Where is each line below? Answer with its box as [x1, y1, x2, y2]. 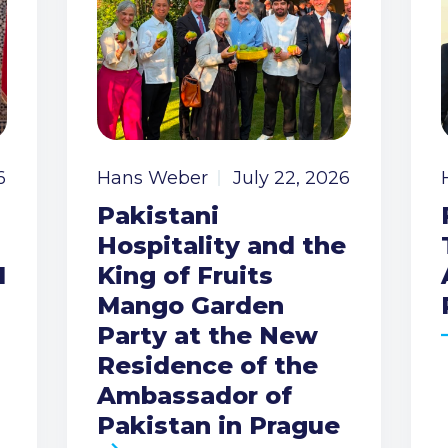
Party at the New [97, 320, 319, 350]
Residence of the [97, 350, 319, 380]
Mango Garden [97, 290, 285, 320]
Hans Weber [97, 166, 209, 189]
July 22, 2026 [233, 166, 351, 189]
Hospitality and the [97, 230, 347, 260]
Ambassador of [97, 380, 293, 410]
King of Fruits [97, 260, 274, 290]
